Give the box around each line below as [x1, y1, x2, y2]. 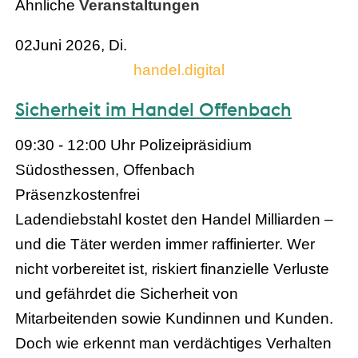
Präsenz [15, 185, 73, 203]
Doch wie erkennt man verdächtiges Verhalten [15, 334, 332, 352]
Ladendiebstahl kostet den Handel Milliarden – [15, 210, 333, 228]
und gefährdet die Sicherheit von [15, 284, 238, 302]
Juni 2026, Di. [33, 36, 127, 54]
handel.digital [133, 61, 225, 78]
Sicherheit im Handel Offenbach [15, 97, 292, 121]
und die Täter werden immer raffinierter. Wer [15, 235, 315, 253]
